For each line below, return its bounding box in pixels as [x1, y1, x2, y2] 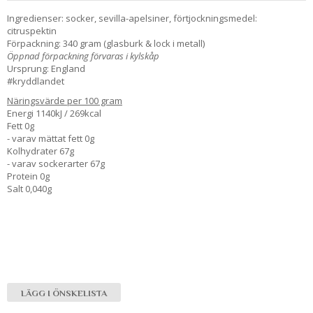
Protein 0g [7, 169, 50, 182]
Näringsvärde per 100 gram [7, 94, 122, 107]
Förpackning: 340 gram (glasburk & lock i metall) [7, 36, 205, 50]
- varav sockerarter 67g [7, 156, 107, 170]
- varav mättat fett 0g [7, 131, 96, 145]
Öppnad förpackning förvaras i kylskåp [7, 49, 159, 62]
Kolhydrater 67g [7, 144, 74, 157]
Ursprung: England [7, 61, 85, 75]
